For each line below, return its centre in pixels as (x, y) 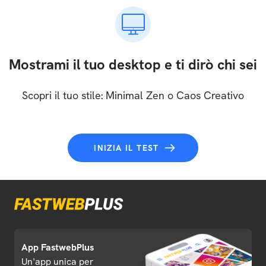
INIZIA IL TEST (126, 148)
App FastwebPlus (58, 247)
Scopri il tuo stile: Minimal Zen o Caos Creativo (133, 95)
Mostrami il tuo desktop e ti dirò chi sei (133, 64)
